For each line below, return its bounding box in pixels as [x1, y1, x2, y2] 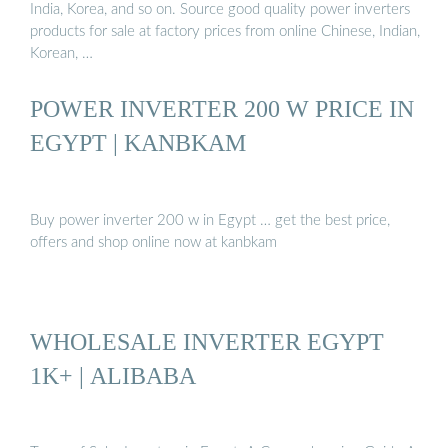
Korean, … [30, 45, 93, 61]
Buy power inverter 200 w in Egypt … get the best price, [30, 212, 390, 228]
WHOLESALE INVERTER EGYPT [30, 327, 384, 355]
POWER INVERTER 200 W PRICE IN [30, 95, 414, 123]
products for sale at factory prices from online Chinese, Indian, [30, 23, 420, 39]
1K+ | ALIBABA [30, 361, 196, 389]
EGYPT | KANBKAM [30, 129, 246, 157]
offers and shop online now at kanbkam [30, 234, 277, 250]
